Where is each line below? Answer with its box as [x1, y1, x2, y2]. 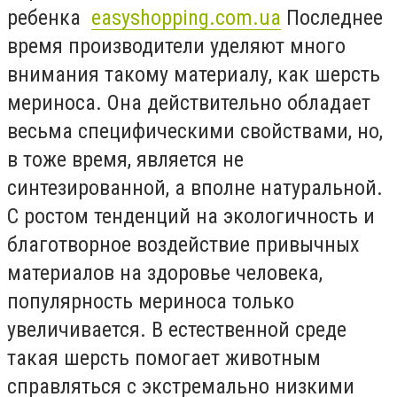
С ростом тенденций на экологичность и [7, 203, 375, 229]
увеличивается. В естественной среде [7, 316, 346, 342]
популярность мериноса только [7, 288, 294, 314]
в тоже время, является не [7, 146, 244, 172]
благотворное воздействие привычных [7, 231, 360, 257]
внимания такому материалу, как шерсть [7, 61, 380, 87]
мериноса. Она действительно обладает [7, 90, 370, 115]
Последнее [281, 4, 383, 30]
